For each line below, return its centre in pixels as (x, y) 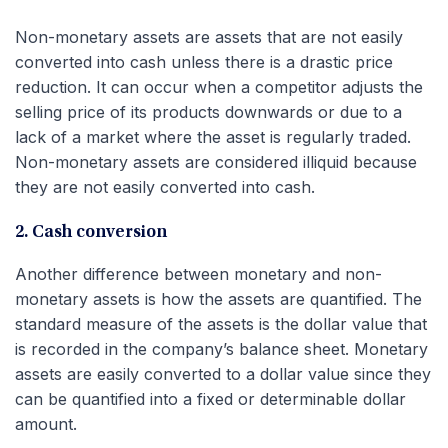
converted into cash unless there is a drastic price (204, 61)
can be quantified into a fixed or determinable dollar (210, 398)
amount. (46, 423)
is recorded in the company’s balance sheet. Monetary (221, 348)
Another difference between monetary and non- (198, 273)
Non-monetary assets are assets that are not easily (209, 36)
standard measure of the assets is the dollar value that (221, 323)
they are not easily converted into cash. (165, 186)
